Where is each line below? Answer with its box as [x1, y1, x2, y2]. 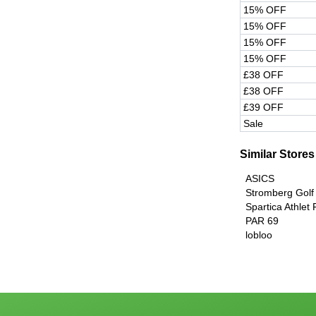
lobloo [245, 229, 272, 241]
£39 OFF [243, 102, 284, 114]
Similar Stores [240, 148, 315, 161]
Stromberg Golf [245, 187, 314, 199]
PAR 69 [245, 215, 279, 227]
